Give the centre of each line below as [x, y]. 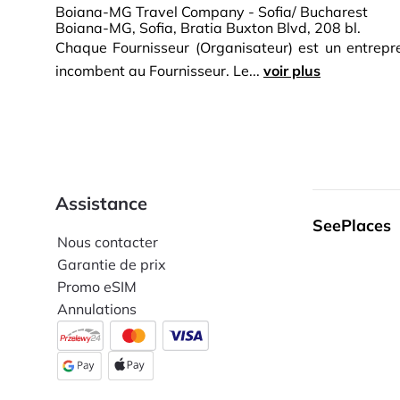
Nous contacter [108, 242]
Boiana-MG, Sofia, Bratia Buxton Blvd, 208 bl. [208, 28]
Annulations [97, 309]
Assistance [101, 203]
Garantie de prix [112, 264]
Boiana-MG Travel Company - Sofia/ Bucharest [212, 12]
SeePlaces [352, 225]
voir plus [292, 71]
